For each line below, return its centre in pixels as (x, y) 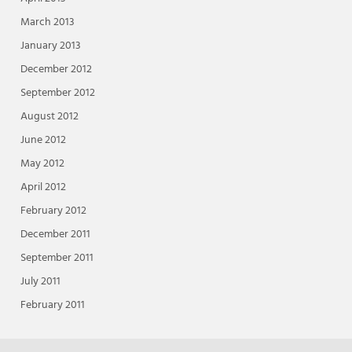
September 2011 (57, 258)
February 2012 (53, 211)
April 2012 (43, 188)
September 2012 (57, 93)
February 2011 (52, 306)
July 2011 (40, 282)
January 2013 (50, 46)
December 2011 (55, 235)
